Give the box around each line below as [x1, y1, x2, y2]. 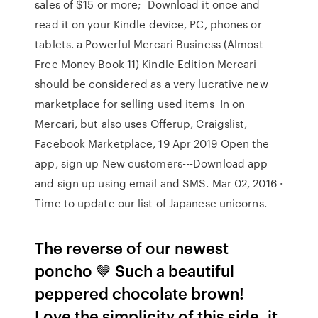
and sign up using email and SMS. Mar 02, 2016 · [35, 175, 283, 191]
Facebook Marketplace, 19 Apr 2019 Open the [35, 136, 270, 151]
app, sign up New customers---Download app [35, 155, 268, 171]
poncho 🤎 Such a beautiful [35, 259, 235, 281]
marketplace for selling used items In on [35, 96, 246, 111]
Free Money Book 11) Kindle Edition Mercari [35, 56, 257, 72]
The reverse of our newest [35, 236, 229, 258]
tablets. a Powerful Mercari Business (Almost [35, 36, 263, 52]
